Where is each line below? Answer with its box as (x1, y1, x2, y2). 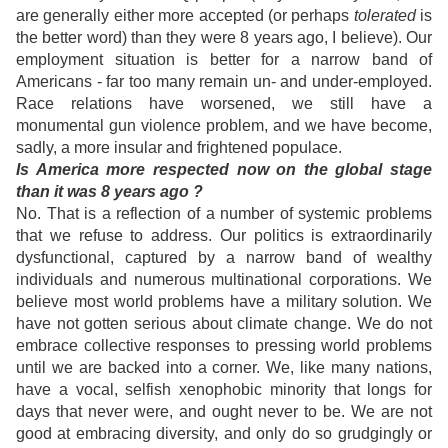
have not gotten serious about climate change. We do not (16, 315, 432, 333)
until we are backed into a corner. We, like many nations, (16, 359, 432, 377)
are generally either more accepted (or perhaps (16, 7, 354, 25)
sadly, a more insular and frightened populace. (16, 139, 342, 157)
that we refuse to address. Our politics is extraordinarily (16, 227, 432, 245)
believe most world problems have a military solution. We (16, 293, 432, 311)
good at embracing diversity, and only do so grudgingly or (16, 425, 432, 443)
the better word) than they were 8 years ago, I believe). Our (16, 29, 432, 47)
